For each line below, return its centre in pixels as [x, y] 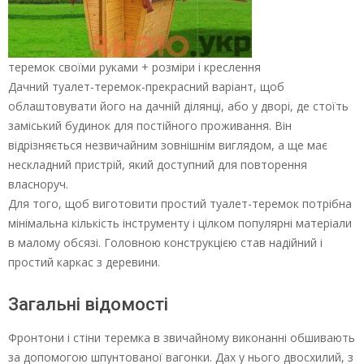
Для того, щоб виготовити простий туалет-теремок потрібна [180, 204]
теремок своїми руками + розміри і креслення [134, 67]
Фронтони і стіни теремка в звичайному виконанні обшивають [182, 338]
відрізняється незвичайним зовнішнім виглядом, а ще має [168, 145]
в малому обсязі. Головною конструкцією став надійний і [165, 243]
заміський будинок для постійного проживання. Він [150, 126]
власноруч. [38, 184]
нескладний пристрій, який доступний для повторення [158, 165]
